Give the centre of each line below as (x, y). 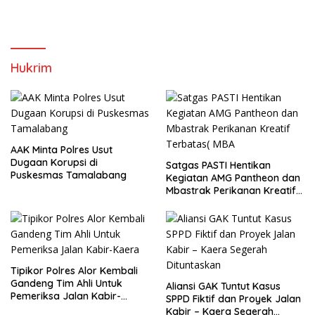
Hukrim (31, 67)
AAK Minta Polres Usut (62, 149)
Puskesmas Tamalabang (69, 175)
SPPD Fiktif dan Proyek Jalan (233, 298)
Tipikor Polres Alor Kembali (74, 270)
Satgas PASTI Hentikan (218, 165)
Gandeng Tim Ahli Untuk (44, 283)
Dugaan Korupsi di (54, 162)
